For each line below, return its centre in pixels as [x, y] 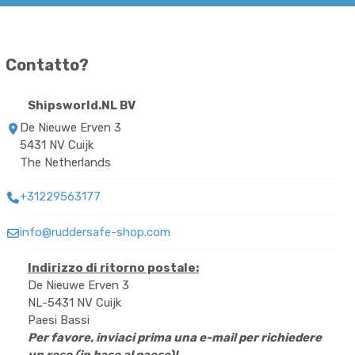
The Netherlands [65, 163]
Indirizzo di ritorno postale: [113, 268]
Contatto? [47, 65]
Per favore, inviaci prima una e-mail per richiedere [175, 338]
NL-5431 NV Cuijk [74, 303]
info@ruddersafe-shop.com [95, 233]
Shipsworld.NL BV [82, 106]
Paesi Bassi [59, 321]
